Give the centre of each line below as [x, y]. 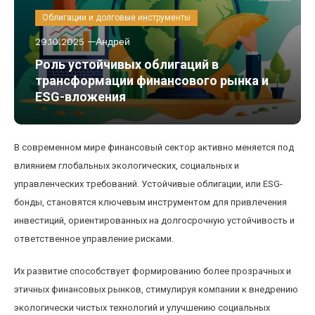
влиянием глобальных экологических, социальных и [127, 166]
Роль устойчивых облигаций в [127, 64]
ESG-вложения [81, 97]
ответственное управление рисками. [94, 239]
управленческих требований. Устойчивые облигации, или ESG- [148, 184]
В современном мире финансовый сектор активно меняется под [154, 147]
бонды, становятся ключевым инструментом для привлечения [150, 202]
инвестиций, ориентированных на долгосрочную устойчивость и [154, 220]
